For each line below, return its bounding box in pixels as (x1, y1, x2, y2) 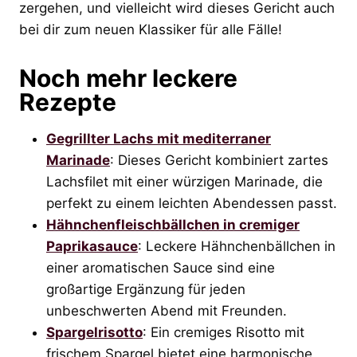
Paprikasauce (46, 237, 138, 254)
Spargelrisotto (46, 324, 143, 340)
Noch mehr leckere (19, 63, 237, 92)
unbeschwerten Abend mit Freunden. (46, 302, 287, 319)
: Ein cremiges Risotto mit (143, 324, 304, 340)
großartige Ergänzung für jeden (46, 280, 245, 297)
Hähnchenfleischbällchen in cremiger (46, 216, 300, 233)
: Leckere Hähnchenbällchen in (138, 237, 335, 254)
